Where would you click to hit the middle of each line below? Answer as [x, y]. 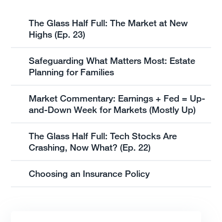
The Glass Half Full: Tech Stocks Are [103, 136]
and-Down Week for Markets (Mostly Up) [112, 110]
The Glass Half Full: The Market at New [109, 23]
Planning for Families [73, 72]
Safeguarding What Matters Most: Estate [112, 61]
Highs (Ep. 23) [57, 34]
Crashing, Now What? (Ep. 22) [90, 147]
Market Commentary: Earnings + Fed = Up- [117, 98]
